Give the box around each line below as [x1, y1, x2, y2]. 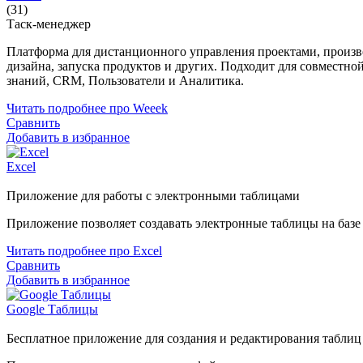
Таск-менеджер [6, 16, 91, 31]
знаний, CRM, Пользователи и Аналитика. [6, 73, 244, 88]
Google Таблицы [6, 301, 98, 316]
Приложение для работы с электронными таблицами [6, 188, 300, 203]
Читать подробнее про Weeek [6, 100, 168, 115]
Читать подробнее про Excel [6, 243, 162, 258]
